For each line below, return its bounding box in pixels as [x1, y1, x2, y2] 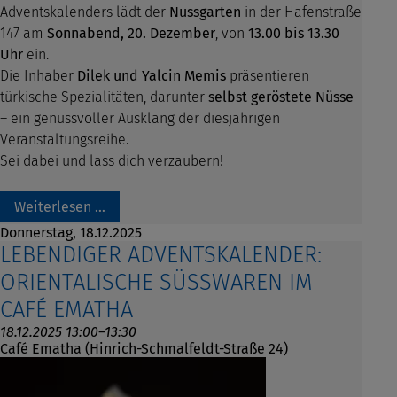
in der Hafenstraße [241, 4, 362, 21]
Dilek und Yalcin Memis [77, 67, 226, 85]
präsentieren [226, 67, 309, 85]
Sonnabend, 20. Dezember [47, 25, 215, 43]
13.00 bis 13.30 [248, 25, 339, 43]
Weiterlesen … [14, 198, 105, 216]
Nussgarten [169, 4, 241, 21]
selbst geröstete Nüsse [208, 89, 354, 106]
